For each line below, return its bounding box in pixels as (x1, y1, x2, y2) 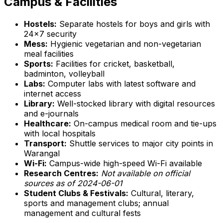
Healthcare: (24, 118, 71, 128)
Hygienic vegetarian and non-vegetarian (48, 38, 201, 49)
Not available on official (101, 168, 190, 178)
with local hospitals (24, 128, 96, 138)
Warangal (24, 148, 60, 158)
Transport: (24, 138, 67, 148)
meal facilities (24, 48, 74, 59)
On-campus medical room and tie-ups (71, 118, 217, 128)
